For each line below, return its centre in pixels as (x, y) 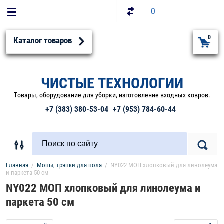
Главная (17, 165)
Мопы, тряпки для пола (69, 165)
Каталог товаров (43, 40)
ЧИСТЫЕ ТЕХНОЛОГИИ (112, 83)
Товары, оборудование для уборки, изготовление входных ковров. (112, 95)
